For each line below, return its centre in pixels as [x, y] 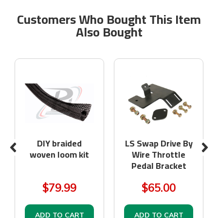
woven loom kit [59, 154]
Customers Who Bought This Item [109, 19]
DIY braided [59, 143]
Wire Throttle [159, 154]
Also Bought [109, 32]
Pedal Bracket [159, 166]
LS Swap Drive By [159, 143]
